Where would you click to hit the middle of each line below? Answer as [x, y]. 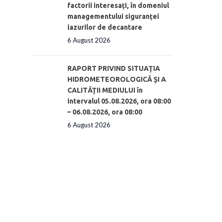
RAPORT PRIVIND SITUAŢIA [114, 68]
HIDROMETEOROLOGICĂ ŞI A [117, 79]
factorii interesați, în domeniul [118, 5]
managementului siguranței [113, 16]
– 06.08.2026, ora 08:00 [105, 112]
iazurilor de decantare [105, 27]
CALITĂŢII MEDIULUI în [105, 90]
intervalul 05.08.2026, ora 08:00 [119, 101]
